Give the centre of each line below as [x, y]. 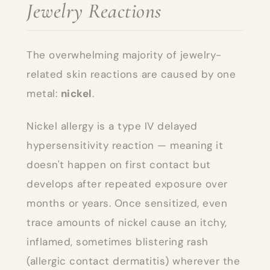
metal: [44, 94]
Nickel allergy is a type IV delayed [112, 126]
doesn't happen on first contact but [119, 165]
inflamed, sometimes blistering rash [118, 242]
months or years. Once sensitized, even [127, 203]
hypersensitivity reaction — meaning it [125, 146]
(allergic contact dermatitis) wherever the [133, 261]
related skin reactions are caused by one [131, 74]
